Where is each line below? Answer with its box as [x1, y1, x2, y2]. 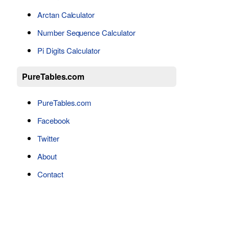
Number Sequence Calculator [37, 27, 135, 38]
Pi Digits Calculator [37, 45, 100, 56]
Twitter [37, 133, 59, 144]
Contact [37, 169, 63, 179]
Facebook [37, 115, 70, 126]
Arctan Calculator [37, 9, 95, 20]
